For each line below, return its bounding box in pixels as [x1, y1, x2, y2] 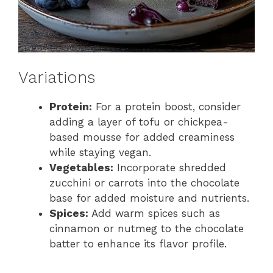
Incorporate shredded [113, 161, 226, 174]
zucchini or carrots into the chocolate [49, 177, 239, 190]
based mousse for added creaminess [49, 131, 235, 144]
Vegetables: [49, 161, 113, 174]
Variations [18, 68, 95, 88]
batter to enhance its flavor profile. [49, 238, 227, 250]
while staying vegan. [49, 146, 151, 159]
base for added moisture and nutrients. [49, 192, 249, 205]
